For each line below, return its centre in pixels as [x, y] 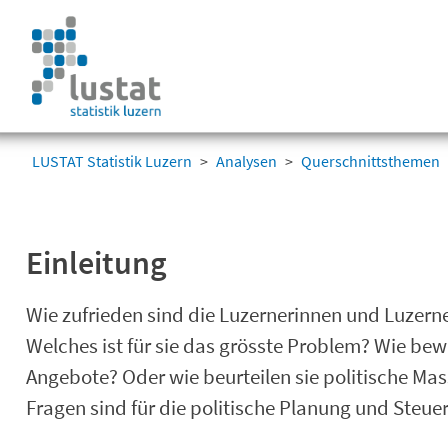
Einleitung [96, 263]
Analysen [246, 161]
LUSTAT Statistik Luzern [112, 161]
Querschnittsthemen [370, 161]
